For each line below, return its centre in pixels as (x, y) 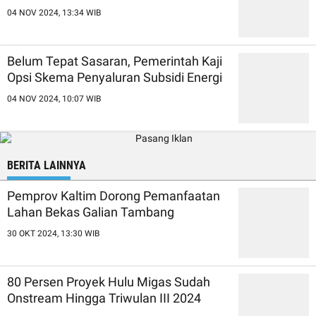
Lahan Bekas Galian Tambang (91, 212)
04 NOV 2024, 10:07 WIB (54, 99)
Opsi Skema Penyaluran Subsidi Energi (115, 77)
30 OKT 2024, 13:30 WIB (53, 233)
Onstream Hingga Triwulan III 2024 (104, 298)
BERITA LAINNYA (47, 165)
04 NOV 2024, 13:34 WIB (54, 13)
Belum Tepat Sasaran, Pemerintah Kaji (115, 61)
